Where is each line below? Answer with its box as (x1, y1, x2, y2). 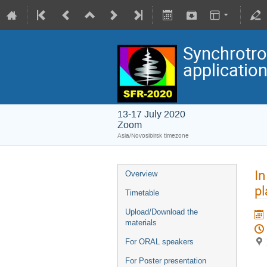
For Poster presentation (125, 256, 206, 265)
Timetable (125, 188, 159, 197)
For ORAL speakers (125, 237, 194, 246)
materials (125, 218, 157, 227)
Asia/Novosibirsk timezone (117, 132, 189, 139)
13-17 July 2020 (117, 108, 185, 120)
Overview (125, 169, 157, 178)
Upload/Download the (125, 207, 198, 216)
